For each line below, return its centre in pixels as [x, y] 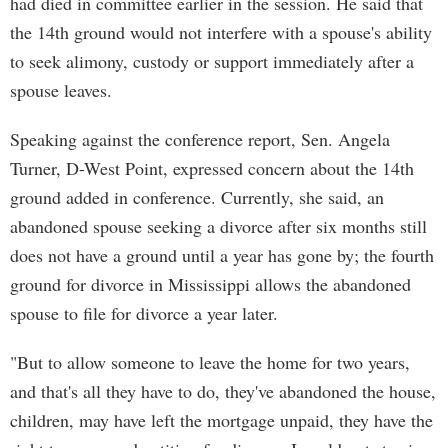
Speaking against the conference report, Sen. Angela [200, 139]
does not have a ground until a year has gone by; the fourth [222, 255]
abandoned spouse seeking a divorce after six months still [218, 226]
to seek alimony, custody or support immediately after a [212, 61]
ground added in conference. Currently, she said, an [197, 197]
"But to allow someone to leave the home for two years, [210, 362]
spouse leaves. [61, 90]
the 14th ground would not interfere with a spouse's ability [221, 32]
